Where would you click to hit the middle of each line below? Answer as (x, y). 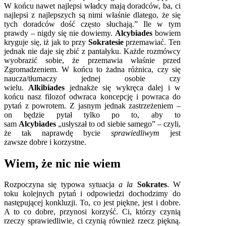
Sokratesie (107, 42)
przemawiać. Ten (153, 42)
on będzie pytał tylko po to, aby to (92, 115)
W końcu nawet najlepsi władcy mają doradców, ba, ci (92, 6)
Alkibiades (49, 87)
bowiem (167, 33)
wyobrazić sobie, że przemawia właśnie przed (92, 60)
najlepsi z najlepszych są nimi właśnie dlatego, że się (92, 15)
